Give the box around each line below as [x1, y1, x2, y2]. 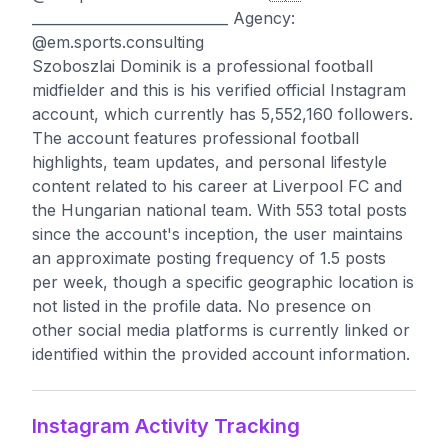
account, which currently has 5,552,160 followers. [32, 104, 413, 124]
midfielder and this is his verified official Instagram [32, 80, 406, 100]
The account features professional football [32, 128, 359, 148]
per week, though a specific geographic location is [32, 272, 414, 292]
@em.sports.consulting [32, 32, 204, 52]
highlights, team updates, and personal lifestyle [32, 152, 387, 172]
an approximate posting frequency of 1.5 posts [32, 248, 386, 268]
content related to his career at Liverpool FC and [32, 176, 402, 196]
